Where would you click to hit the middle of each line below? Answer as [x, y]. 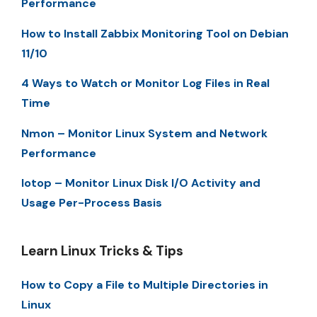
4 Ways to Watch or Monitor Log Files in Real [145, 83]
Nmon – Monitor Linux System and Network [144, 133]
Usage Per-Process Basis [92, 202]
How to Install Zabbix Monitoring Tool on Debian [155, 33]
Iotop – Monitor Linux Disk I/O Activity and [141, 183]
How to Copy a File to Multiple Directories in [145, 284]
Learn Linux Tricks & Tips [102, 250]
